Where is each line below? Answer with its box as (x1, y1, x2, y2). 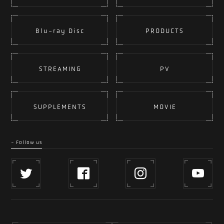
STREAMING (38, 64, 81, 73)
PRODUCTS (145, 26, 184, 35)
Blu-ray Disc (35, 26, 85, 35)
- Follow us (11, 138, 42, 145)
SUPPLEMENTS (33, 102, 87, 111)
